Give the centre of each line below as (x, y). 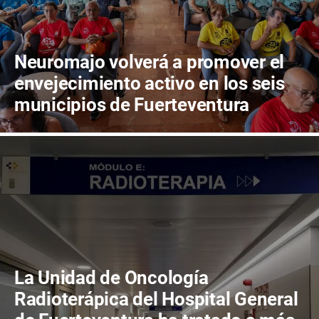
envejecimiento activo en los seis (150, 83)
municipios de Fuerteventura (132, 105)
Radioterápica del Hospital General (156, 299)
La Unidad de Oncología (111, 278)
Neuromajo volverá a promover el (150, 62)
